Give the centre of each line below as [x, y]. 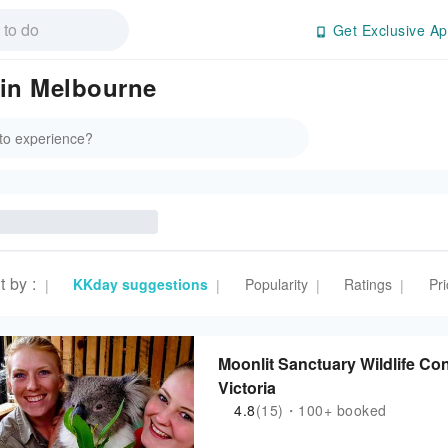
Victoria [247, 387]
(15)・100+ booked [321, 410]
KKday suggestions [140, 284]
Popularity [276, 284]
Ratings [368, 284]
